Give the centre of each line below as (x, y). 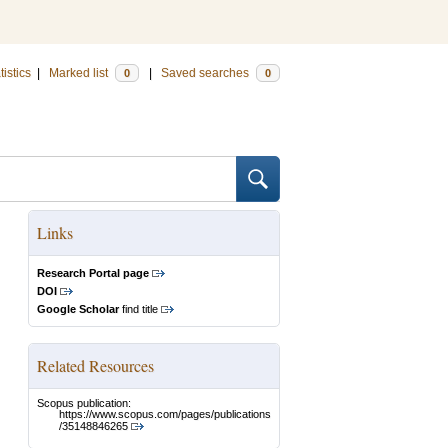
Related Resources (95, 365)
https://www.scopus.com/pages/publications (165, 414)
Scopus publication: (84, 403)
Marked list (80, 73)
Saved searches (206, 73)
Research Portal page (93, 273)
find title (138, 309)
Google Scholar (78, 309)
